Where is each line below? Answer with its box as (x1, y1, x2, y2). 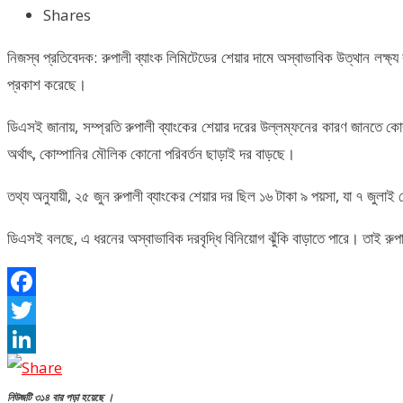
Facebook (7, 300, 76, 321)
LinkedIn (7, 357, 68, 379)
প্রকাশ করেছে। (7, 74, 86, 95)
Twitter (7, 328, 58, 350)
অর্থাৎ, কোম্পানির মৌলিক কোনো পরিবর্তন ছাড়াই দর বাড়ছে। (7, 143, 295, 165)
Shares (43, 4, 91, 26)
